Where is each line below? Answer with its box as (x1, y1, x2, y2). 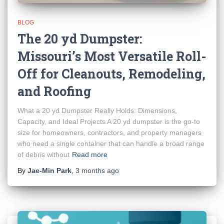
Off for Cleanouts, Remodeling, (17, 65, 205, 82)
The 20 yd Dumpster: (17, 30, 142, 47)
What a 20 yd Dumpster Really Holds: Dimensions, (17, 106, 177, 114)
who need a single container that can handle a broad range (17, 139, 204, 147)
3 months (75, 166, 105, 174)
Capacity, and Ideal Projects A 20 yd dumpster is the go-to (17, 117, 200, 125)
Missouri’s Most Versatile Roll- (17, 48, 206, 64)
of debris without (17, 150, 69, 158)
